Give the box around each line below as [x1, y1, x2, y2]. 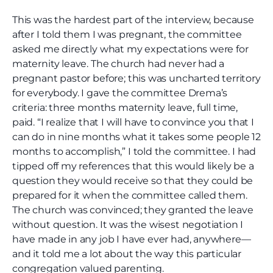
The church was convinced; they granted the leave [12, 204, 253, 216]
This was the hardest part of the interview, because [12, 14, 254, 26]
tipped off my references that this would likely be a [12, 160, 254, 172]
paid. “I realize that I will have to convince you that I [12, 116, 254, 129]
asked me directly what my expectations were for [12, 43, 249, 55]
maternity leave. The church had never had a [12, 58, 225, 70]
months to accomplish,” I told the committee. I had [12, 146, 257, 158]
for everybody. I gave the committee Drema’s [12, 87, 228, 99]
